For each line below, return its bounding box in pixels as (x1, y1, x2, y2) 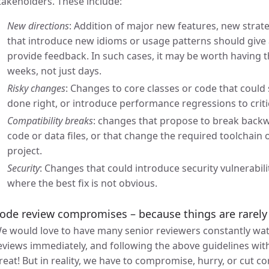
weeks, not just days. (7, 64, 101, 77)
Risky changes (7, 82, 65, 95)
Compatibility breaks (7, 114, 93, 127)
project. (7, 144, 42, 157)
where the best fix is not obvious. (7, 177, 157, 190)
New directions (7, 19, 69, 32)
